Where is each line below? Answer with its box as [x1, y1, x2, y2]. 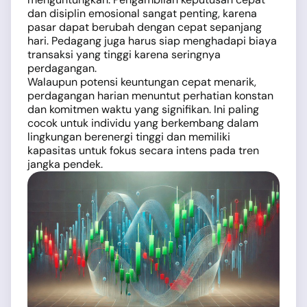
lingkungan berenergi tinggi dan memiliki [27, 130, 230, 144]
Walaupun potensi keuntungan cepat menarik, [27, 75, 256, 89]
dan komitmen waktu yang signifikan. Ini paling [27, 102, 259, 116]
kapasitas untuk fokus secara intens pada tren [27, 143, 259, 158]
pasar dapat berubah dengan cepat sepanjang [27, 20, 262, 34]
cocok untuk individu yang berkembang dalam [27, 116, 258, 130]
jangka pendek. [27, 157, 103, 171]
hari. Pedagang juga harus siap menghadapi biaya [27, 34, 277, 48]
